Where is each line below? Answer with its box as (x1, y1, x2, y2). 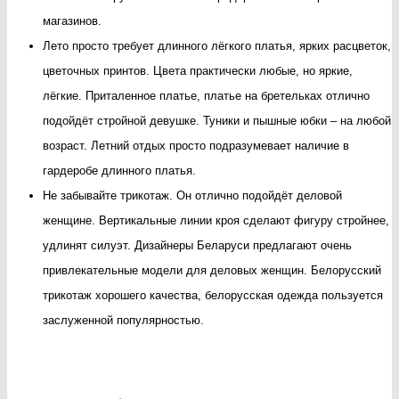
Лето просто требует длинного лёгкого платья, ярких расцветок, (43, 39, 391, 53)
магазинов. (43, 14, 102, 28)
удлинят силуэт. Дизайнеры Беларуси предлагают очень (43, 239, 352, 253)
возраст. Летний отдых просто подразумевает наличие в (43, 139, 349, 153)
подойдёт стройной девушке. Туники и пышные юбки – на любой (43, 114, 391, 128)
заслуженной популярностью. (43, 313, 204, 328)
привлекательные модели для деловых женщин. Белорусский (43, 264, 381, 278)
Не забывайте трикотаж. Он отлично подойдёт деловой (43, 189, 342, 203)
